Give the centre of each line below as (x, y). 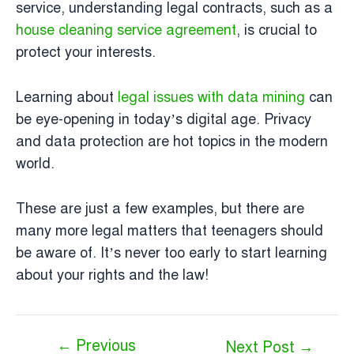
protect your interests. (86, 52)
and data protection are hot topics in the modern (172, 141)
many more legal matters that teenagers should (169, 230)
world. (35, 163)
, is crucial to (277, 30)
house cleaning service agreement (126, 30)
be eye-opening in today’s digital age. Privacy (164, 119)
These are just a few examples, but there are (160, 208)
